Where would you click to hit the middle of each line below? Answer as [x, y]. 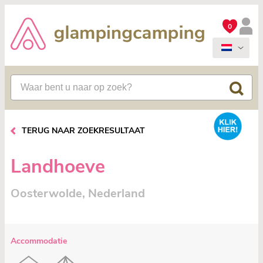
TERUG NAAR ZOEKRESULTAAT [83, 131]
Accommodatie [39, 241]
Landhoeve [58, 166]
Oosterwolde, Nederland [78, 193]
